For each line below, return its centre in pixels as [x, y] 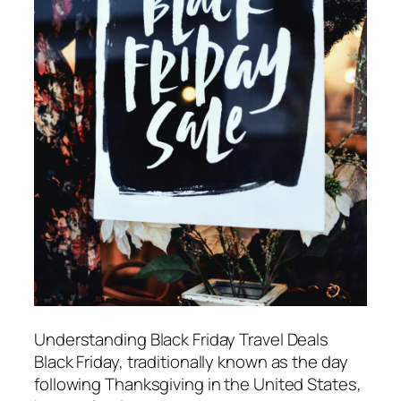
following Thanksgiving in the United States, [198, 384]
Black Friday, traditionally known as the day [191, 361]
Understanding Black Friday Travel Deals [182, 339]
